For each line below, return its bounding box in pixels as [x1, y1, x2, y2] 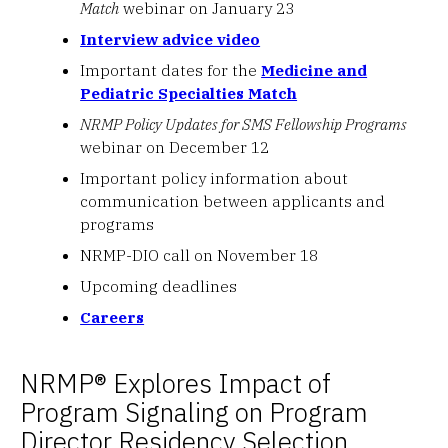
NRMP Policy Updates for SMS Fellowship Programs [80, 113, 408, 134]
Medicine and [261, 59, 368, 80]
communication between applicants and [80, 190, 386, 211]
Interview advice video [80, 28, 261, 49]
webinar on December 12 [80, 136, 270, 157]
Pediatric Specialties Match [80, 82, 298, 103]
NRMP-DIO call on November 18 [80, 244, 319, 265]
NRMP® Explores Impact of [20, 365, 331, 400]
